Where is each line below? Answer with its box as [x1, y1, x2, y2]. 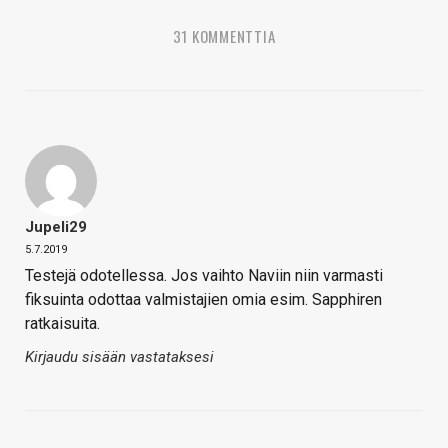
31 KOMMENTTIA [172, 25, 276, 48]
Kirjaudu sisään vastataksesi [25, 348, 214, 367]
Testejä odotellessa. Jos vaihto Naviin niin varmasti [25, 266, 383, 286]
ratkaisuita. [25, 314, 100, 334]
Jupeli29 [25, 218, 87, 237]
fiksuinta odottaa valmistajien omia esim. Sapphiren [25, 290, 382, 310]
